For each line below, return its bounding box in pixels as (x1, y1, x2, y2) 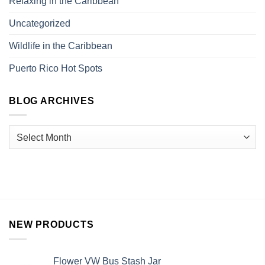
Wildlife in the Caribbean (9, 40, 112, 51)
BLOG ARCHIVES (9, 95, 95, 106)
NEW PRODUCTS (9, 219, 94, 230)
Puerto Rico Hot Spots (9, 63, 102, 73)
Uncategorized (9, 18, 70, 28)
